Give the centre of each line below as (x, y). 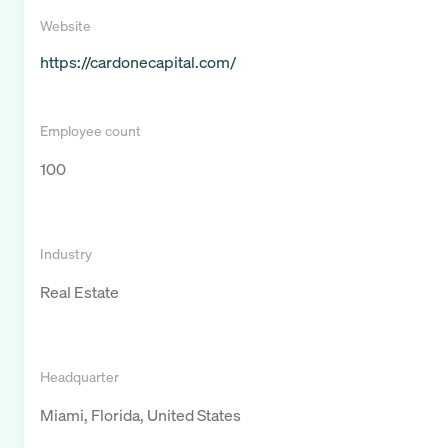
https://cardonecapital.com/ (138, 62)
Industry (66, 254)
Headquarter (79, 377)
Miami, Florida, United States (140, 415)
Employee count (90, 131)
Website (65, 26)
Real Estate (79, 292)
